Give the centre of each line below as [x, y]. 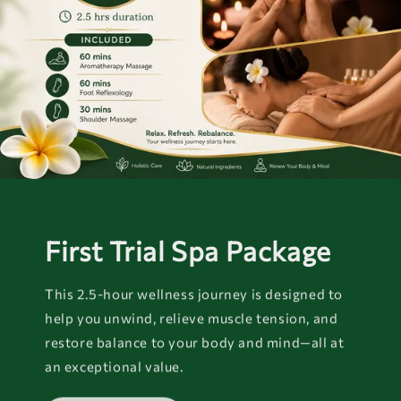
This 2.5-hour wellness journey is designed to [194, 293]
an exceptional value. [115, 366]
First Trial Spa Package [188, 251]
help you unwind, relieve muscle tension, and [192, 317]
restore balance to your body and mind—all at [195, 341]
